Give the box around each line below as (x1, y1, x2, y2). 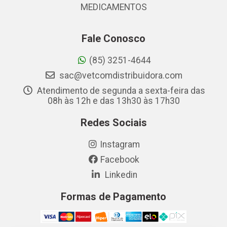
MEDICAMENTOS (80, 2, 147, 12)
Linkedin (102, 170, 137, 180)
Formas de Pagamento (61, 191, 166, 203)
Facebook (100, 155, 139, 165)
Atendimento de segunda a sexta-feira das (34, 86, 205, 96)
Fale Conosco (82, 32, 145, 45)
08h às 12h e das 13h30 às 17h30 (47, 96, 180, 106)
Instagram (100, 139, 140, 149)
